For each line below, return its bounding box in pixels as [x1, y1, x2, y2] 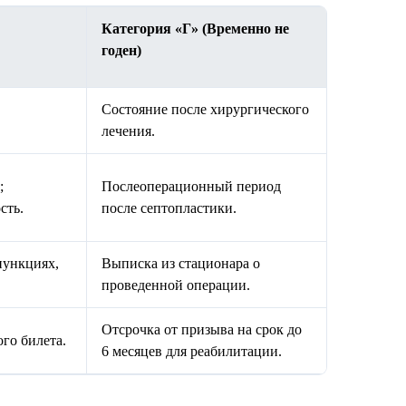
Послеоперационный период [101, 179, 281, 195]
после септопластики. [101, 200, 237, 217]
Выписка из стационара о [101, 256, 260, 272]
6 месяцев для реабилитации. [101, 343, 282, 360]
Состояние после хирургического [101, 101, 309, 118]
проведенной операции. [101, 277, 250, 294]
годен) [101, 43, 141, 59]
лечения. [101, 123, 155, 140]
